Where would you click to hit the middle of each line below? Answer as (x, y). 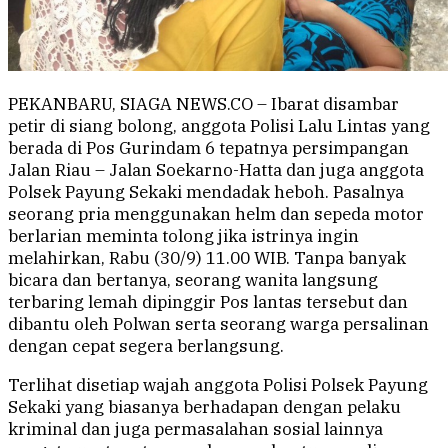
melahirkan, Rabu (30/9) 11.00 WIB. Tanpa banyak (207, 258)
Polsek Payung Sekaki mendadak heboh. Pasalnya (206, 192)
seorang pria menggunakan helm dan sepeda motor (216, 214)
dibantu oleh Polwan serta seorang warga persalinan (218, 324)
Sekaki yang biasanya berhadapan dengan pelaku (204, 407)
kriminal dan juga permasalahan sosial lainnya (195, 429)
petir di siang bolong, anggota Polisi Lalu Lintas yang (219, 126)
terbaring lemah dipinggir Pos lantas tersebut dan (208, 302)
